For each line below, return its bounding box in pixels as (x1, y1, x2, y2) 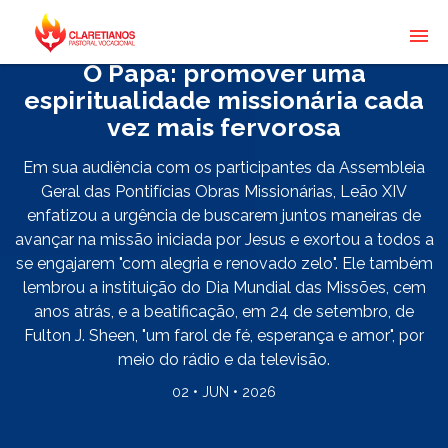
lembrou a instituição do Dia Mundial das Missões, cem (22, 278, 426, 297)
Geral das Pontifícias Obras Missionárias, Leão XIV (41, 182, 407, 201)
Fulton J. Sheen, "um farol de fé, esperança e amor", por (24, 326, 424, 345)
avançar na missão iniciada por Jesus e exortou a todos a (14, 230, 434, 249)
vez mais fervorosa (107, 112, 341, 142)
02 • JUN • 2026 (172, 384, 276, 400)
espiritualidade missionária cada (24, 85, 424, 115)
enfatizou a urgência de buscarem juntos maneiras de (27, 206, 421, 225)
